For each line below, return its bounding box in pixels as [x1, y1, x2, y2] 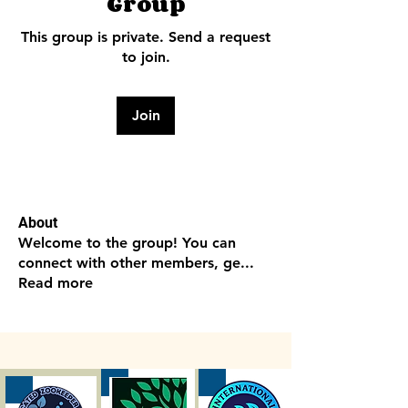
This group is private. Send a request [21, 28, 270, 46]
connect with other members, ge [18, 254, 240, 271]
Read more [18, 274, 93, 291]
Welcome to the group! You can [18, 234, 236, 251]
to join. [121, 48, 170, 66]
